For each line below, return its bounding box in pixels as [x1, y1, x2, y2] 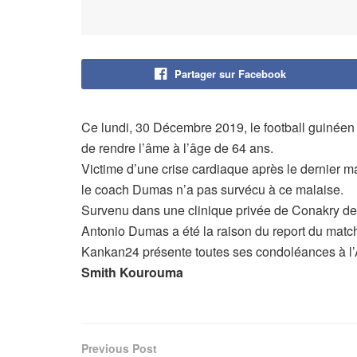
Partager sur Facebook [174, 65, 286, 81]
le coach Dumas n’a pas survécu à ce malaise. [81, 179, 343, 198]
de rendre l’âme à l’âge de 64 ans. [81, 138, 273, 157]
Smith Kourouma [81, 262, 183, 281]
